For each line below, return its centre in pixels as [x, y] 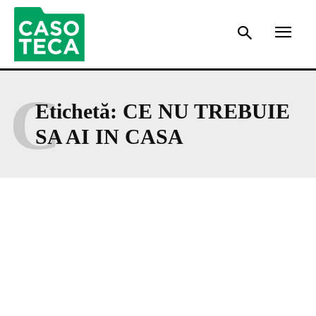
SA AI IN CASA [109, 136]
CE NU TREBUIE [206, 111]
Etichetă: [79, 111]
